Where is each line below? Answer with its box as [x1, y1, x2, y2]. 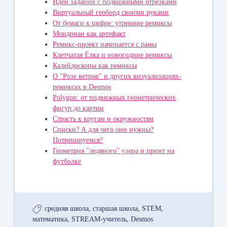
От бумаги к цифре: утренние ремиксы [53, 19, 172, 27]
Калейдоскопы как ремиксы [53, 62, 137, 70]
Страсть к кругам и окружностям [53, 115, 154, 123]
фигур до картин [53, 104, 104, 112]
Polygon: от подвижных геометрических [53, 94, 176, 102]
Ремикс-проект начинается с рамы [53, 41, 157, 49]
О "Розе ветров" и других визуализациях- [53, 72, 182, 81]
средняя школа [45, 205, 89, 213]
